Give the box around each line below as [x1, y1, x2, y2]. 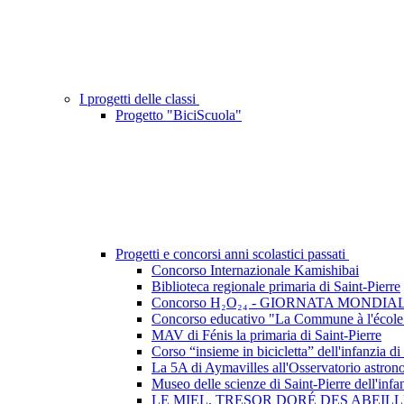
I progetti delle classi [79, 91, 199, 107]
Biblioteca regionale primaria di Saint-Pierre [151, 279, 400, 295]
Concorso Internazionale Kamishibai [151, 262, 359, 279]
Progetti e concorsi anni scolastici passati [115, 246, 349, 262]
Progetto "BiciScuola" [115, 107, 242, 124]
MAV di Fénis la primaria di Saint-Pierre [151, 327, 381, 344]
